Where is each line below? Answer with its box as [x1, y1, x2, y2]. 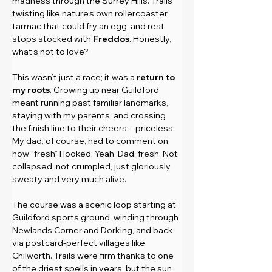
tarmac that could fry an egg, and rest [12, 20, 166, 32]
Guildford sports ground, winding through [12, 211, 180, 223]
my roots [12, 84, 50, 95]
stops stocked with [12, 33, 93, 44]
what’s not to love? [12, 46, 89, 57]
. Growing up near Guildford [50, 84, 161, 95]
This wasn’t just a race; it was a [12, 71, 137, 83]
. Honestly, [129, 33, 173, 44]
